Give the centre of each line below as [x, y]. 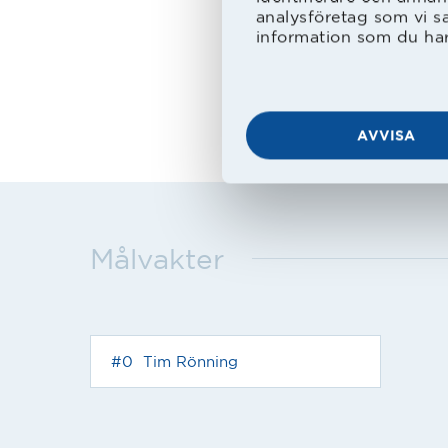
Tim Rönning [190, 361]
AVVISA [385, 135]
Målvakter [157, 258]
